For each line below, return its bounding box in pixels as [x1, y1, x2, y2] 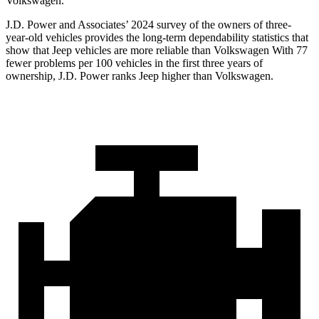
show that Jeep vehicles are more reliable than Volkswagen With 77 [6, 44, 308, 57]
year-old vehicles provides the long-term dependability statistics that [6, 31, 308, 44]
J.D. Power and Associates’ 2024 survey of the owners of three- [6, 19, 291, 31]
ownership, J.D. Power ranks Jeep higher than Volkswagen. [6, 70, 273, 83]
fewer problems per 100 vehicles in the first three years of [6, 57, 263, 70]
